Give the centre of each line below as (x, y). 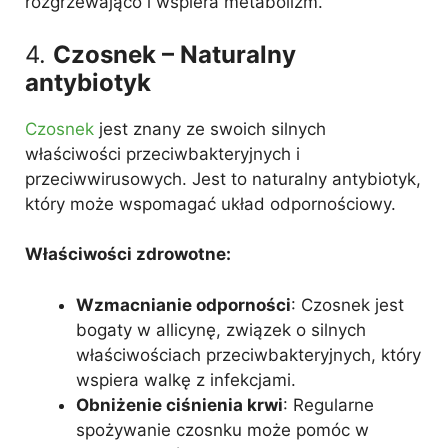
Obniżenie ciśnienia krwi (179, 404)
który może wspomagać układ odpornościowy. (210, 203)
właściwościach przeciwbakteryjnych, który (248, 354)
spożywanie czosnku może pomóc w (222, 429)
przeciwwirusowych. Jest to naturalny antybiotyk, (223, 178)
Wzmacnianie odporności (183, 304)
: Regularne (328, 404)
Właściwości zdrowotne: (128, 254)
